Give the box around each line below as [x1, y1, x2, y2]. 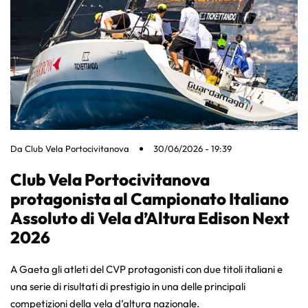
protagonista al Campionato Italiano [10, 188, 289, 210]
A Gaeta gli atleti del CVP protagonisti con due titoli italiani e [10, 263, 283, 276]
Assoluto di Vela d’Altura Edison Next [10, 208, 289, 229]
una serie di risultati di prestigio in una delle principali [10, 280, 245, 294]
